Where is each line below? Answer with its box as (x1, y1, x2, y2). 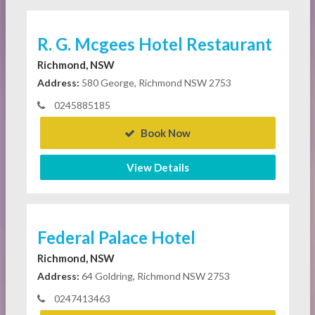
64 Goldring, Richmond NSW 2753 (79, 270, 230, 283)
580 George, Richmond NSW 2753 (79, 77, 231, 89)
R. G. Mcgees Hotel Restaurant (37, 34, 272, 55)
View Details (126, 161, 189, 174)
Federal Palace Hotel (37, 227, 195, 248)
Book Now (139, 127, 191, 140)
